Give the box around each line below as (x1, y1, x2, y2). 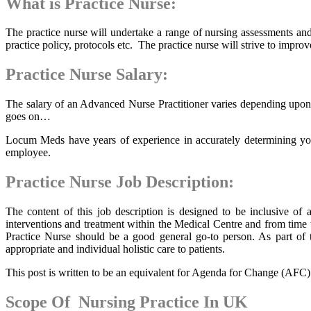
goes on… (6, 110, 51, 123)
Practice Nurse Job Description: (6, 173, 234, 192)
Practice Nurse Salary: (6, 65, 168, 84)
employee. (6, 146, 51, 159)
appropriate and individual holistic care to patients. (6, 243, 225, 255)
